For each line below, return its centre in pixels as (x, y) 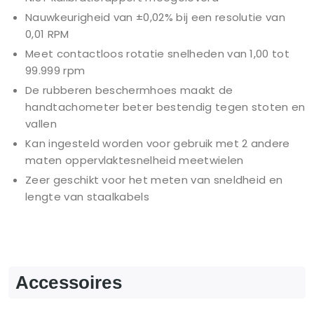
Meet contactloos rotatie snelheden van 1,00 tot (158, 54)
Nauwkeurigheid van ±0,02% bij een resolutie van (156, 18)
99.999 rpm (55, 71)
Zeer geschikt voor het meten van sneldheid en (154, 180)
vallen (41, 124)
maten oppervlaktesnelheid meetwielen (135, 161)
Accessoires (69, 283)
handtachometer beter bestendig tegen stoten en (165, 107)
